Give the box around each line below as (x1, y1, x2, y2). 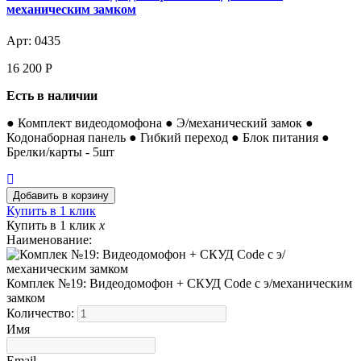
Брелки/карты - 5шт (6, 145, 114, 160)
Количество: (6, 306, 77, 321)
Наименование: (6, 233, 92, 247)
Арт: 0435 (6, 34, 60, 48)
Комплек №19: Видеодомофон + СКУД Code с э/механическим (6, 276, 352, 291)
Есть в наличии (6, 89, 98, 103)
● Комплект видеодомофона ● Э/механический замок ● (6, 116, 313, 131)
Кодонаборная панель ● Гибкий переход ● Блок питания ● (6, 131, 330, 145)
